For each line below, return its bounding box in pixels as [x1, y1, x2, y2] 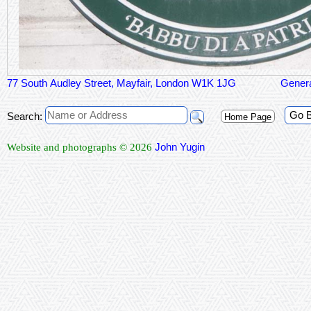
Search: [7, 110, 42, 123]
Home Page [221, 112, 274, 123]
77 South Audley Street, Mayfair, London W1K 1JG [7, 77, 236, 90]
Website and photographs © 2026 [7, 142, 155, 153]
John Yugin [155, 141, 205, 153]
